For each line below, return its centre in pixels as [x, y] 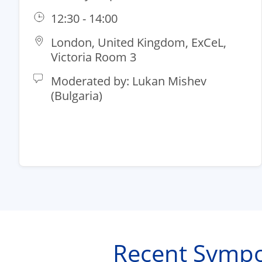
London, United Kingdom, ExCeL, [139, 43]
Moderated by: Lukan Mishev [129, 81]
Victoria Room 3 [94, 57]
